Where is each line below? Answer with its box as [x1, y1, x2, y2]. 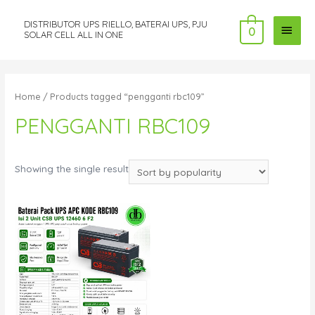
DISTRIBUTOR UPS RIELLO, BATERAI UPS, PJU [23, 18, 207, 30]
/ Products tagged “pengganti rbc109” [41, 90, 205, 102]
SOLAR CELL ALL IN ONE [23, 29, 123, 41]
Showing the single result [15, 162, 129, 175]
